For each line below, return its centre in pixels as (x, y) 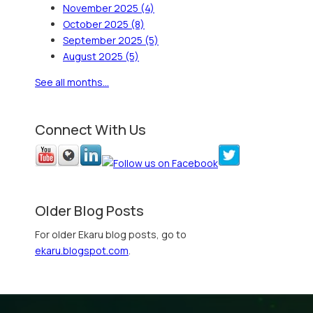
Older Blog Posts (89, 211)
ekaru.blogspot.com (82, 250)
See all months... (72, 82)
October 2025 (97, 24)
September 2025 (104, 40)
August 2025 (94, 56)
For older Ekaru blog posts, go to (111, 234)
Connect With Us (90, 129)
